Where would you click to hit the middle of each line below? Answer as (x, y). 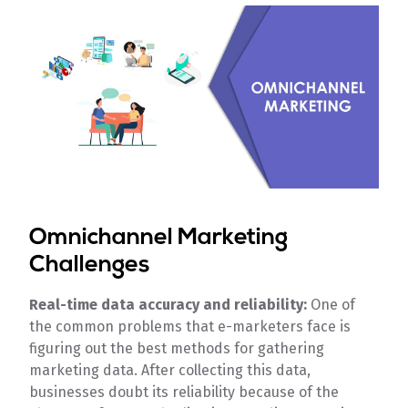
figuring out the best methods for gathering (177, 349)
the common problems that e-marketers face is (190, 327)
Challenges (90, 266)
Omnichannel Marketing (159, 239)
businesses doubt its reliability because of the (184, 393)
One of (333, 305)
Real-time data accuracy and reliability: (170, 305)
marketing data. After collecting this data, (170, 371)
